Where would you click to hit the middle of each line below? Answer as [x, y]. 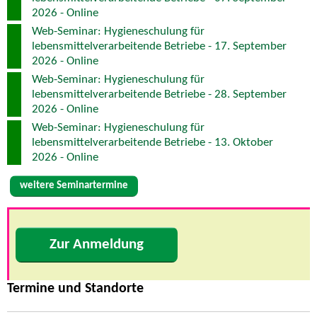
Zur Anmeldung [97, 245]
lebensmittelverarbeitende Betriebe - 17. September [159, 46]
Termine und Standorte [75, 289]
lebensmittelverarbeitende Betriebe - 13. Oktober [152, 142]
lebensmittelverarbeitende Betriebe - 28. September [159, 94]
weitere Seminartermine [74, 185]
